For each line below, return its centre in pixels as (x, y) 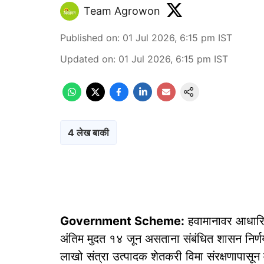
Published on (89, 38)
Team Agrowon (122, 11)
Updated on (87, 59)
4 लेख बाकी (88, 133)
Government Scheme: (122, 221)
